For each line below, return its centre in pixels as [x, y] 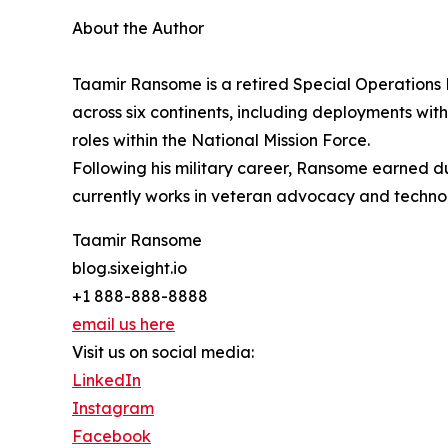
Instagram [113, 408]
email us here [123, 324]
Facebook [111, 436]
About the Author [138, 28]
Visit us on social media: [163, 352]
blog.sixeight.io [129, 268]
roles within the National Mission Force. [221, 140]
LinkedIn [106, 380]
